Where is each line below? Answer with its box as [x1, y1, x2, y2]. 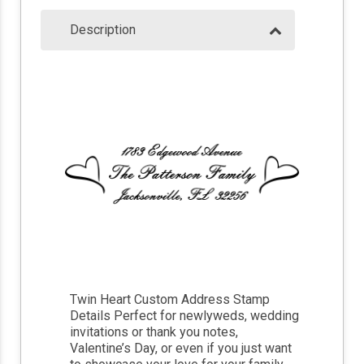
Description [70, 22, 136, 38]
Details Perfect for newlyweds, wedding [70, 308, 300, 324]
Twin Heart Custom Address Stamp [70, 292, 271, 308]
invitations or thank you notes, [70, 324, 239, 340]
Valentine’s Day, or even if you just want [70, 340, 292, 357]
